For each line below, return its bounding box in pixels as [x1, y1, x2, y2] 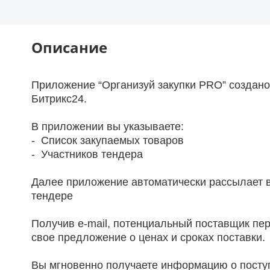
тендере [31, 190, 73, 202]
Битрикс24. [31, 93, 87, 105]
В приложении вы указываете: [31, 121, 184, 133]
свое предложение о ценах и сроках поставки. [31, 231, 265, 244]
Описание [31, 37, 107, 58]
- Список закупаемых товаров [31, 134, 184, 147]
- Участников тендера [31, 148, 143, 161]
